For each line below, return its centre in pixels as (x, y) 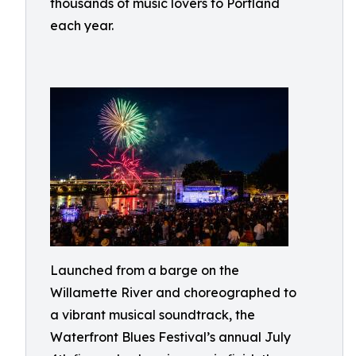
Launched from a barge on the (145, 270)
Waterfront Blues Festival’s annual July (170, 337)
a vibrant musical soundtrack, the (153, 315)
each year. (82, 25)
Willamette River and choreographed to (173, 292)
